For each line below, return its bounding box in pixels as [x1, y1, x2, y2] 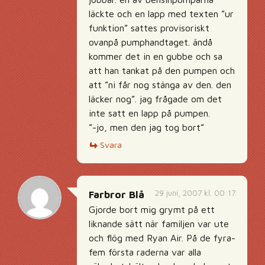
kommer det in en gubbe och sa [89, 51, 222, 62]
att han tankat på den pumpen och [89, 65, 235, 76]
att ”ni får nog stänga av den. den [89, 79, 231, 90]
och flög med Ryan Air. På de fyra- [89, 232, 235, 243]
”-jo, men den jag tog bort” [89, 122, 204, 132]
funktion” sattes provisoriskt [89, 22, 209, 33]
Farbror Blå [89, 189, 144, 201]
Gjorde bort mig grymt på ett [89, 204, 215, 215]
